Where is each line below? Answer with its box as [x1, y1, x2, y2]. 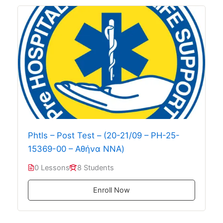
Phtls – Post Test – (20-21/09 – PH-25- [27, 130, 180, 140]
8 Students [77, 163, 114, 172]
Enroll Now [93, 185, 130, 195]
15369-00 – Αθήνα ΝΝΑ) [27, 143, 124, 154]
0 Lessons [34, 163, 70, 172]
